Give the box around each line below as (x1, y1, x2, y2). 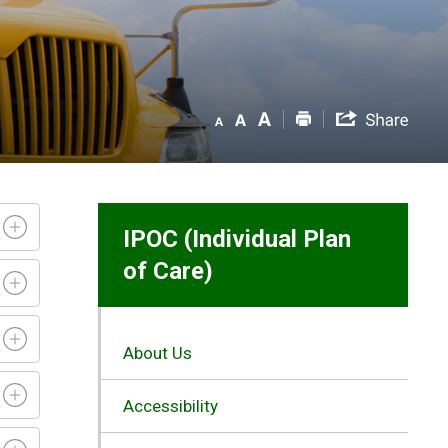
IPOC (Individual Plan (122, 224, 351, 253)
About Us (122, 342, 192, 363)
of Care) (122, 256, 213, 285)
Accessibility (122, 395, 218, 416)
